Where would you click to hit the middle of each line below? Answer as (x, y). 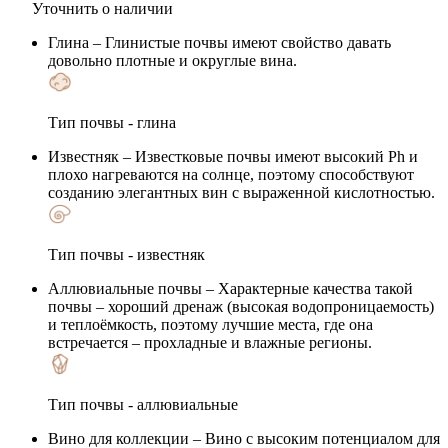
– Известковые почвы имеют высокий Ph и (268, 156)
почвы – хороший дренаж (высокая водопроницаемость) (241, 306)
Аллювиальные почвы (125, 288)
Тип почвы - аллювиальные (143, 404)
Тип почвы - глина (112, 122)
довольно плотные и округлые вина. (172, 60)
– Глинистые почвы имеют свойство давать (240, 42)
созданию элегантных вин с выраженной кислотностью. (241, 192)
